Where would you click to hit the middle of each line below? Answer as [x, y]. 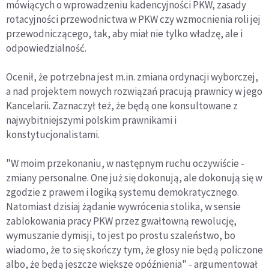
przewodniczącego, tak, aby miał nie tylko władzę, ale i [124, 34]
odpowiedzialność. [46, 48]
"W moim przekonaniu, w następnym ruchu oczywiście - [125, 164]
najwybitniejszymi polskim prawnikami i [91, 120]
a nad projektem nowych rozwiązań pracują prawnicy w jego [134, 92]
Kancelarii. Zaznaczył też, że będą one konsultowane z [122, 106]
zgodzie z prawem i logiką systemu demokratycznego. [122, 192]
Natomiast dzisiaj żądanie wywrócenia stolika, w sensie [123, 207]
